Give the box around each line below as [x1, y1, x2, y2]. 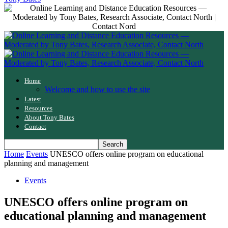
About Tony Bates [24, 113, 74, 121]
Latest [24, 95, 41, 103]
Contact [24, 123, 46, 130]
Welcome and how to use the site [45, 85, 150, 94]
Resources [24, 104, 52, 112]
